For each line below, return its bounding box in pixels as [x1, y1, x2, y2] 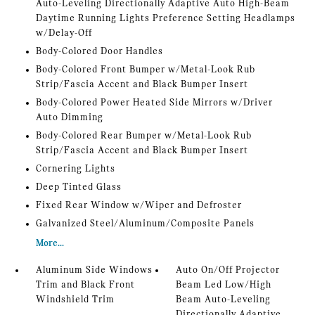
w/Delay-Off [35, 28, 92, 39]
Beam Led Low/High [176, 280, 272, 291]
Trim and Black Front [35, 280, 135, 291]
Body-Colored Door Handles [35, 46, 163, 58]
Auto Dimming [35, 112, 103, 124]
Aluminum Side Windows [35, 265, 153, 276]
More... [35, 238, 64, 250]
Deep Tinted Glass [35, 182, 122, 193]
